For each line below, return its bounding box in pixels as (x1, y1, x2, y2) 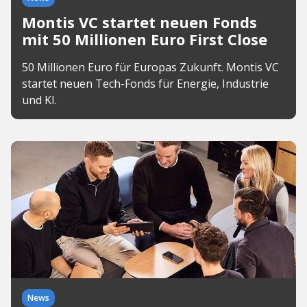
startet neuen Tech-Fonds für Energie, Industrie (22, 76, 269, 91)
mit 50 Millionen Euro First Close (22, 29, 267, 49)
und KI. (22, 93, 57, 108)
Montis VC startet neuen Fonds (22, 12, 257, 32)
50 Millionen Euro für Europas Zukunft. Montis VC (22, 60, 279, 75)
